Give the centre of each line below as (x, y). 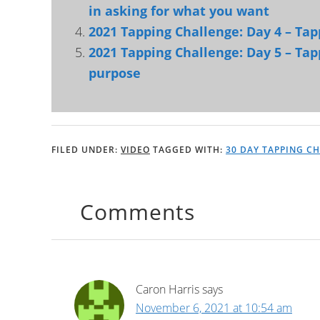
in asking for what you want (179, 11)
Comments (137, 212)
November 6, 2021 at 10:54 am (214, 308)
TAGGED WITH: (189, 150)
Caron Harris (167, 289)
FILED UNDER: (86, 150)
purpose (115, 73)
